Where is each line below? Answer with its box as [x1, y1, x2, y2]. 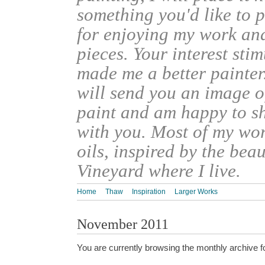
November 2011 [77, 215, 169, 232]
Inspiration [132, 188, 166, 196]
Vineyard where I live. [77, 160, 241, 181]
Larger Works [174, 188, 218, 196]
